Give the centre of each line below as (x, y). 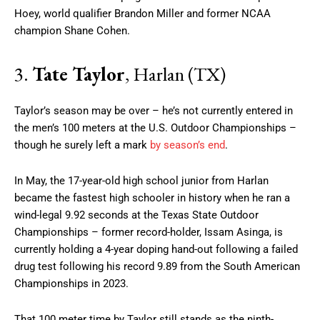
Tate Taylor (79, 74)
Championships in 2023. (71, 283)
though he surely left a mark (82, 145)
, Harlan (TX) (175, 74)
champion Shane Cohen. (72, 30)
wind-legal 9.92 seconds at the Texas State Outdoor (136, 215)
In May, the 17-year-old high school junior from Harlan (141, 180)
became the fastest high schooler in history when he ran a (152, 197)
